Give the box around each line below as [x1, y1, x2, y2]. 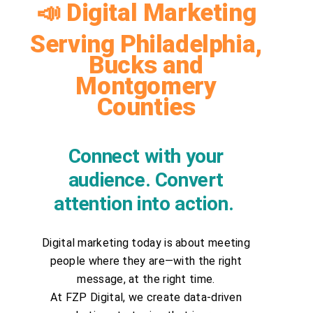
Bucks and [89, 51, 203, 80]
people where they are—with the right [50, 254, 242, 268]
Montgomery [75, 72, 217, 101]
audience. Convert [68, 168, 224, 191]
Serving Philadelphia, [30, 30, 262, 59]
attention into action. [54, 192, 238, 215]
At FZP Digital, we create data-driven [50, 291, 242, 304]
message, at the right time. [77, 272, 215, 286]
